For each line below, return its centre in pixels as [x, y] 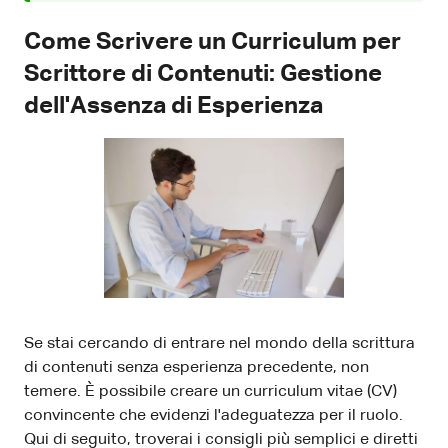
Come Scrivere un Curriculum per [212, 42]
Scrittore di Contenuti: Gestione [203, 74]
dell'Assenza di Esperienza [173, 106]
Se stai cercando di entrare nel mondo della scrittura [219, 344]
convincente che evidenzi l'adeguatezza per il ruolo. [213, 416]
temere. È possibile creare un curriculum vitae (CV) [210, 392]
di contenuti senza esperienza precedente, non [196, 368]
